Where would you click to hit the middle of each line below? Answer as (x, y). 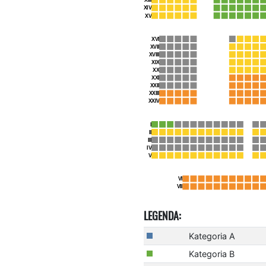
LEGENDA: (162, 216)
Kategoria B (211, 254)
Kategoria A (212, 236)
